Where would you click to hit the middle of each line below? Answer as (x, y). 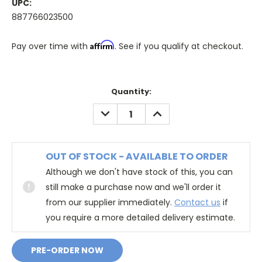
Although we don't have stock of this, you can (139, 172)
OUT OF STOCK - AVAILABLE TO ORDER (137, 157)
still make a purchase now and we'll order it (133, 187)
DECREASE (118, 110)
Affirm (102, 45)
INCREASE (169, 110)
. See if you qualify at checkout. (179, 46)
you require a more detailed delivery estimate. (140, 218)
